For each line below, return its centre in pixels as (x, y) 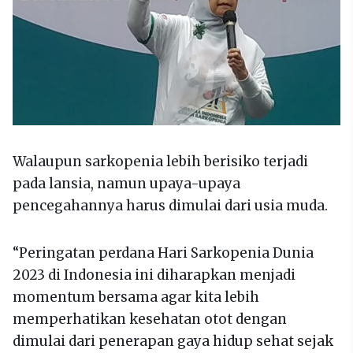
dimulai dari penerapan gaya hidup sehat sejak (173, 342)
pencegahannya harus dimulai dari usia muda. (170, 206)
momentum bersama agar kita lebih (136, 297)
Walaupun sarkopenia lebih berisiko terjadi (160, 162)
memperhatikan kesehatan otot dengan (150, 320)
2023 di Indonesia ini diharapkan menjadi (154, 275)
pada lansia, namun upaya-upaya (126, 184)
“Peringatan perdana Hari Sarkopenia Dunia (163, 253)
